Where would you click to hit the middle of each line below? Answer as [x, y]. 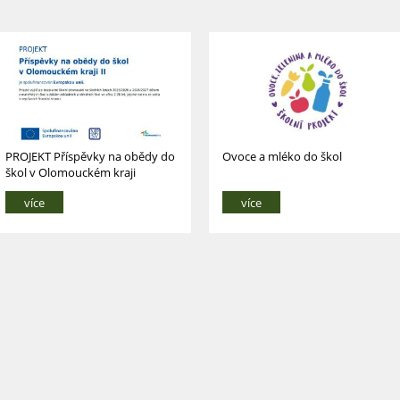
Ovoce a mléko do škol [282, 156]
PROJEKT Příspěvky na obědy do [90, 156]
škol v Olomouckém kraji [70, 172]
